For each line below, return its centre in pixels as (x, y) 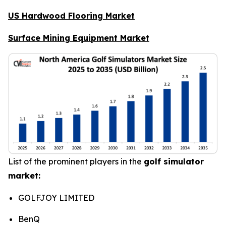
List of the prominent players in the (76, 162)
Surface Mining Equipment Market (79, 38)
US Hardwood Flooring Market (71, 15)
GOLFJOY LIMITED (56, 198)
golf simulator (174, 162)
